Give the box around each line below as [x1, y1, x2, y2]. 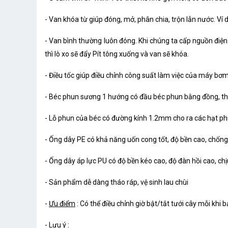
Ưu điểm [49, 199, 75, 208]
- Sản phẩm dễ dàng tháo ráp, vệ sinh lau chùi [45, 178, 188, 187]
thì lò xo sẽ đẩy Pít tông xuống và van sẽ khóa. [45, 50, 189, 59]
